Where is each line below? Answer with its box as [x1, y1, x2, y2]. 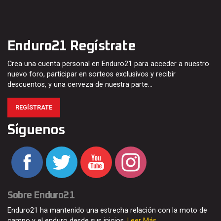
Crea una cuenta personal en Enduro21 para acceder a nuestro [7, 60, 209, 69]
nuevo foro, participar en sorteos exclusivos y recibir [7, 70, 176, 79]
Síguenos [7, 123, 65, 138]
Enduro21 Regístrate [7, 39, 136, 54]
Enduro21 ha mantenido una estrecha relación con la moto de [7, 206, 207, 215]
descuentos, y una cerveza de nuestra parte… [7, 80, 152, 89]
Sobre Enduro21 [7, 190, 74, 201]
